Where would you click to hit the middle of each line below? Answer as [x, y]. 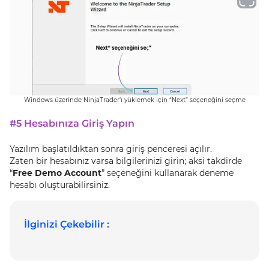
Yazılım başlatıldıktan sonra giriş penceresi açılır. [111, 149]
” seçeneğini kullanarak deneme [168, 173]
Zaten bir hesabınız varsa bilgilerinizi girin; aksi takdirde [126, 161]
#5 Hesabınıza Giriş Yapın [72, 123]
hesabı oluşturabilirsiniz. [60, 185]
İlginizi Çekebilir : [67, 224]
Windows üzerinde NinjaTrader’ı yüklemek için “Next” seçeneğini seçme [134, 100]
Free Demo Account [57, 173]
